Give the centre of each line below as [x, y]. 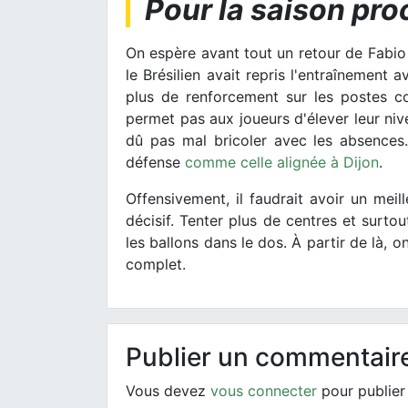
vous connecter [264, 390]
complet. [156, 264]
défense [155, 162]
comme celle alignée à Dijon [282, 162]
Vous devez [168, 390]
